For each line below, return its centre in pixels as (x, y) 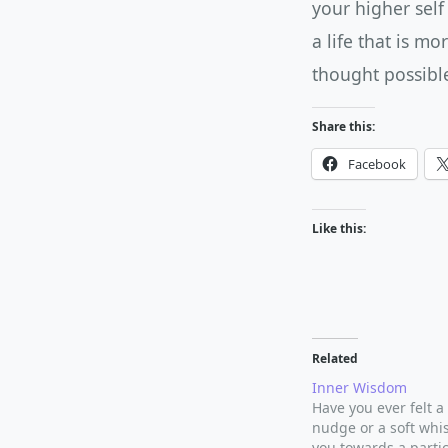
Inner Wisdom (359, 387)
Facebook (377, 164)
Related (335, 358)
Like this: (339, 228)
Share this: (343, 126)
